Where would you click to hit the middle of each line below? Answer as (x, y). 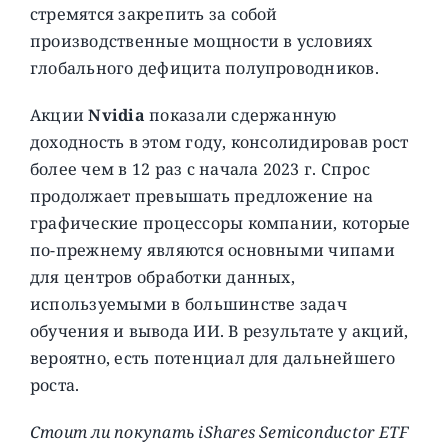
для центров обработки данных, (162, 276)
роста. (54, 384)
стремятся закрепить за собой (153, 13)
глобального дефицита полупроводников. (204, 67)
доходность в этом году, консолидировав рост (219, 141)
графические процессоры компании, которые (220, 222)
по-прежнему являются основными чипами (212, 249)
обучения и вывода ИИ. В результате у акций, (219, 330)
